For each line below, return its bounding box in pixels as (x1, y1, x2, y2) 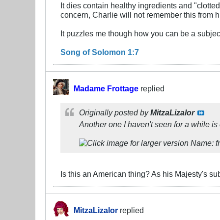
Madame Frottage (74, 83, 138, 93)
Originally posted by (79, 108, 150, 117)
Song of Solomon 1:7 (60, 47, 139, 56)
